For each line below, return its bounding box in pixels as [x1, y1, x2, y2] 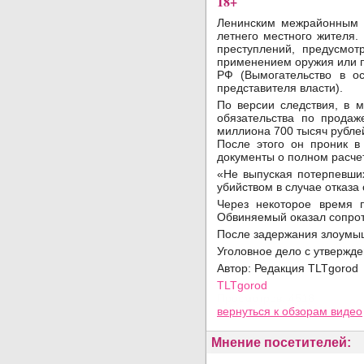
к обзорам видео [274, 305, 362, 318]
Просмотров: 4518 [217, 292, 314, 305]
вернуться [217, 305, 274, 318]
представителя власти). [217, 81, 343, 94]
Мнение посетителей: [211, 336, 351, 349]
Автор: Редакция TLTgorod [217, 262, 362, 275]
